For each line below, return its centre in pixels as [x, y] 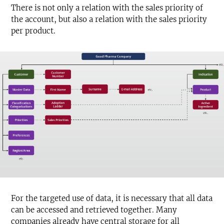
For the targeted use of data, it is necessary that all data [112, 198]
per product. [33, 31]
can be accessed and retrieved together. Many [94, 209]
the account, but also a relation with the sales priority [109, 19]
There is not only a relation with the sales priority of [107, 8]
